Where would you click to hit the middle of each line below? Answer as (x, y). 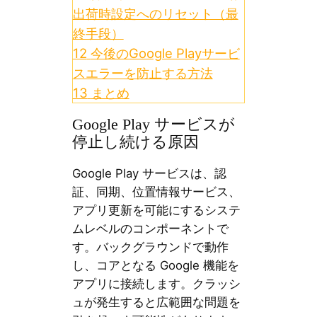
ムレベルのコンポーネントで (150, 229)
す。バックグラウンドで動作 (150, 247)
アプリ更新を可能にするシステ (156, 211)
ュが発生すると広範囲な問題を (156, 302)
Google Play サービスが (153, 125)
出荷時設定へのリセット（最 (155, 14)
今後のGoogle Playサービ (165, 53)
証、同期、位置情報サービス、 (156, 192)
